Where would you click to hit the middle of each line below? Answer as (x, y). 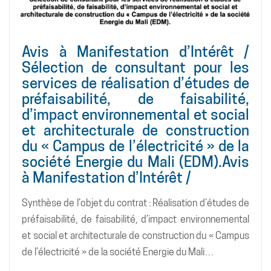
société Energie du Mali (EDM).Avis (135, 162)
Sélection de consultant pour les (135, 67)
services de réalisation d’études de (135, 83)
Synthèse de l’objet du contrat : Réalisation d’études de (135, 203)
